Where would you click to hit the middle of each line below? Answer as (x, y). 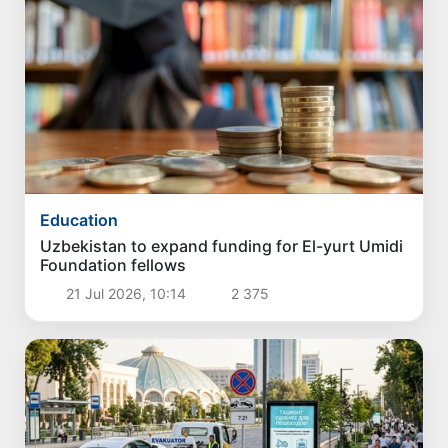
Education (79, 219)
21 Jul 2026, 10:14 (125, 293)
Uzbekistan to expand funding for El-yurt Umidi (222, 245)
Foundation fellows (113, 264)
